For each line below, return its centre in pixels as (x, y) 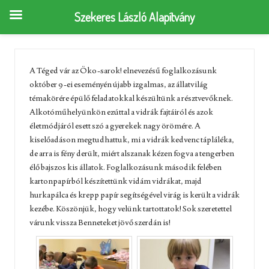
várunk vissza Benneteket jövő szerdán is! (100, 222)
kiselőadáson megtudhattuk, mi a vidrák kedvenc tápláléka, (132, 139)
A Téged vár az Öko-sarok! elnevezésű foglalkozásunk (123, 70)
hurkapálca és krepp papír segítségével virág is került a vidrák (134, 195)
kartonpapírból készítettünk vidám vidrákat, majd (116, 181)
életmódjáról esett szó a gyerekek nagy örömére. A (115, 125)
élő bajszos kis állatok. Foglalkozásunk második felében (125, 167)
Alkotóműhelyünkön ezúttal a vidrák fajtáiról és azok (121, 112)
